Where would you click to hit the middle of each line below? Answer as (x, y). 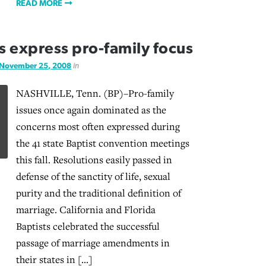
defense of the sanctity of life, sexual (93, 177)
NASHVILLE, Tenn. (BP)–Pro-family (95, 94)
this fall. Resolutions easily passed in (94, 160)
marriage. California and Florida (85, 210)
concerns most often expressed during (98, 127)
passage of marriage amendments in (93, 243)
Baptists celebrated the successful (88, 227)
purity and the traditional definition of (98, 193)
